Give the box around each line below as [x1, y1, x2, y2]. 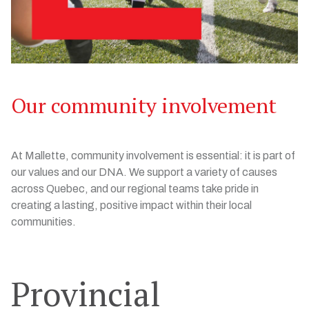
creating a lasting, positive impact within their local [11, 199, 252, 211]
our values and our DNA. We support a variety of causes [11, 166, 277, 178]
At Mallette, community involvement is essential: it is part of [11, 150, 295, 161]
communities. [11, 216, 76, 228]
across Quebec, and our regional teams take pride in [11, 183, 259, 195]
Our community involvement [11, 92, 277, 119]
